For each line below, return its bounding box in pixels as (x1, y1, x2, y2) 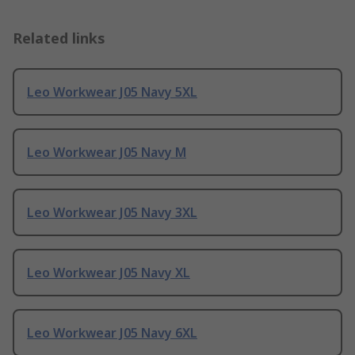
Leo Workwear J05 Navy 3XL (27, 204, 197, 222)
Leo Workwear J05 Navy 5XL (27, 83, 197, 101)
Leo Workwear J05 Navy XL (27, 264, 190, 282)
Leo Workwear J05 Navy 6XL (27, 324, 197, 342)
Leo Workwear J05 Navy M (27, 143, 186, 162)
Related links (13, 29, 105, 48)
